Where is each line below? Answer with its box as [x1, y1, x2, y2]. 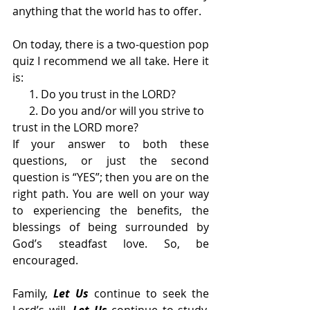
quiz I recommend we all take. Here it [12, 53, 209, 69]
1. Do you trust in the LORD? [29, 86, 179, 102]
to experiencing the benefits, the [12, 203, 209, 219]
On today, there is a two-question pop [12, 37, 209, 53]
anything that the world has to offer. [12, 3, 204, 19]
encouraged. [12, 253, 81, 268]
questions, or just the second [12, 153, 209, 169]
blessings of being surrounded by [12, 219, 209, 235]
